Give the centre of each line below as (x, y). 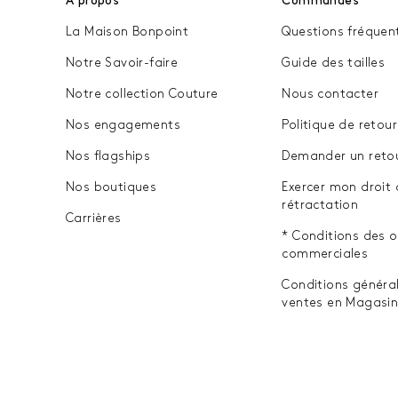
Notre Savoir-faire (122, 62)
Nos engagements (123, 124)
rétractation (320, 204)
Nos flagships (108, 155)
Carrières (94, 218)
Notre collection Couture (142, 93)
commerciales (325, 253)
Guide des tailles (334, 62)
